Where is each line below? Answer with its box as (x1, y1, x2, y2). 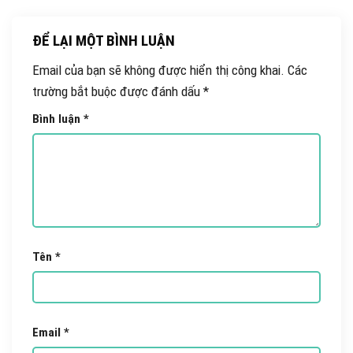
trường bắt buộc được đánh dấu (32, 84, 203, 100)
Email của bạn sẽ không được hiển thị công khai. (32, 62, 284, 79)
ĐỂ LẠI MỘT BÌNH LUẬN (32, 31, 178, 50)
